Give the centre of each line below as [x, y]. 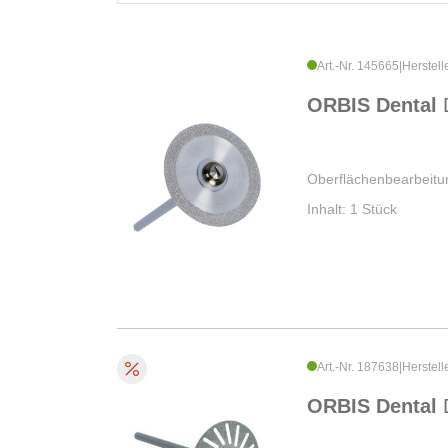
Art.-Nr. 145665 [358, 66]
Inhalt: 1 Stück [352, 209]
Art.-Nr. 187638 [358, 367]
